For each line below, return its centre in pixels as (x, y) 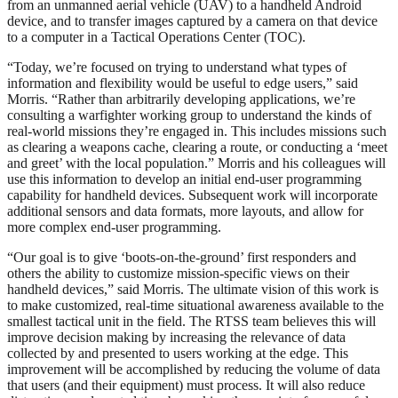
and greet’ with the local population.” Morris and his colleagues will (196, 163)
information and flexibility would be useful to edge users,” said (183, 84)
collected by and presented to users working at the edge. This (178, 354)
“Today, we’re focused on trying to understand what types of (177, 68)
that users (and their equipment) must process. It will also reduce (186, 386)
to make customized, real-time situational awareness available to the (195, 306)
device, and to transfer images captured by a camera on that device (192, 21)
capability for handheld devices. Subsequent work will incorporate (192, 195)
